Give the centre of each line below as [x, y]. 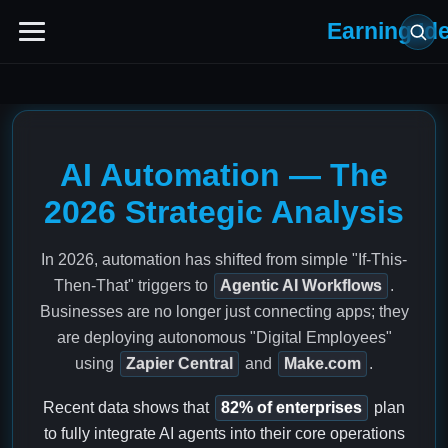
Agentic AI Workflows [301, 286]
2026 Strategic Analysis [224, 212]
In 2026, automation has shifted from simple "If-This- [224, 260]
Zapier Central [179, 364]
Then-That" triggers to [133, 286]
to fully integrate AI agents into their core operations [224, 434]
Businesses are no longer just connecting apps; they [224, 312]
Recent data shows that [128, 408]
